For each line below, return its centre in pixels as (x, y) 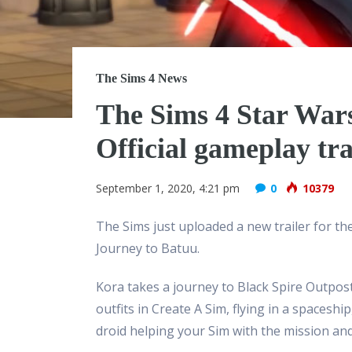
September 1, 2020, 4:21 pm (168, 188)
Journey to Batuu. (148, 248)
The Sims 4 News (141, 78)
